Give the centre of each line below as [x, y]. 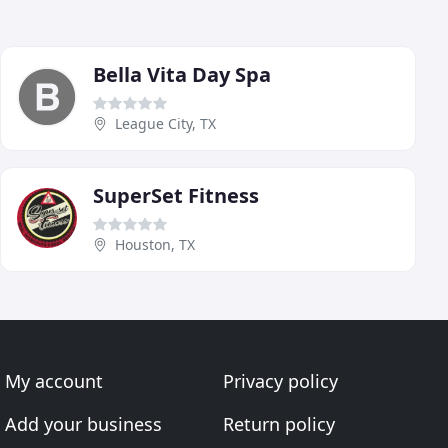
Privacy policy [280, 381]
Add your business [84, 424]
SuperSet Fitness [176, 196]
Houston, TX [155, 245]
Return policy [278, 424]
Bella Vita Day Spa [182, 75]
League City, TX [165, 124]
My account [54, 381]
